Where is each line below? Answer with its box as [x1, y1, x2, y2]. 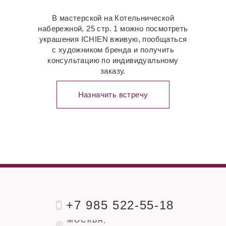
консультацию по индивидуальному [47, 56, 179, 65]
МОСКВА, [67, 216, 107, 224]
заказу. [100, 67, 126, 76]
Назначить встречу [78, 90, 148, 99]
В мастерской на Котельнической [52, 14, 174, 23]
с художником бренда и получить [52, 45, 174, 54]
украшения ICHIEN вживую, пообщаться [39, 35, 187, 44]
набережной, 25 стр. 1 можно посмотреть [38, 24, 188, 33]
